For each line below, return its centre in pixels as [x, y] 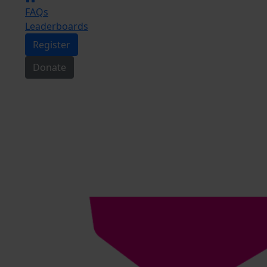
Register [52, 45]
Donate [49, 67]
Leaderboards [57, 26]
